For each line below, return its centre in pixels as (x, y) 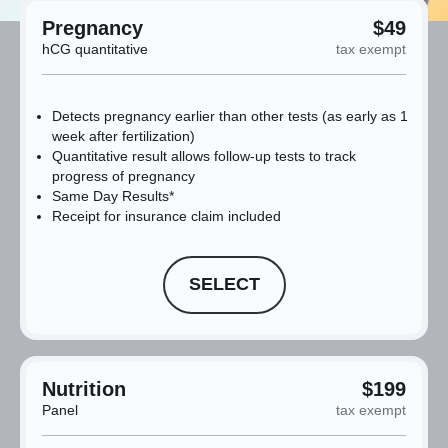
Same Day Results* (113, 195)
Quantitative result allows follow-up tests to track (204, 155)
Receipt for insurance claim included (166, 215)
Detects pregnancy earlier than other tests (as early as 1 (230, 115)
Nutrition (84, 388)
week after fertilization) (123, 135)
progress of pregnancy (123, 175)
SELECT (224, 284)
